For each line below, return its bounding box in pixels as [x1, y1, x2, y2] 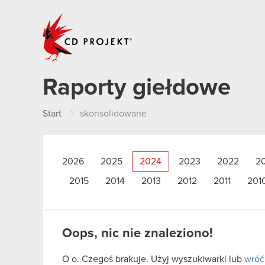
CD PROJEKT [133, 12, 189, 21]
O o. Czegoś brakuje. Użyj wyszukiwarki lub [62, 254, 244, 264]
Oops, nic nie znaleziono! [62, 227, 213, 240]
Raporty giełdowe [43, 76, 231, 99]
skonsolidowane [80, 109, 147, 118]
